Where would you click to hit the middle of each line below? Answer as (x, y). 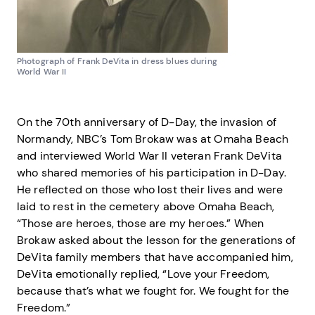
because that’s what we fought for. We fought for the (153, 290)
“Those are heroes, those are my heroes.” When (141, 223)
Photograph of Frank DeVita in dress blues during (117, 61)
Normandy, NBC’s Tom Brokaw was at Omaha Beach (153, 139)
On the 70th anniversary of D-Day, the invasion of (147, 122)
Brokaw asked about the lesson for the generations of (156, 240)
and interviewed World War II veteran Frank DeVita (149, 155)
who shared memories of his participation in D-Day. (152, 172)
